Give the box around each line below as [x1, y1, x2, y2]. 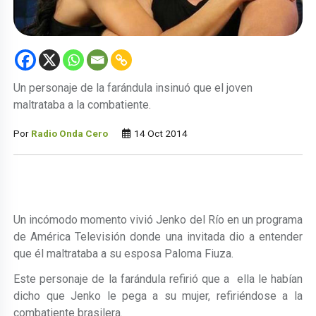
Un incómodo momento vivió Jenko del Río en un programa [13, 212, 303, 226]
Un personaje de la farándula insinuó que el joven [13, 80, 253, 95]
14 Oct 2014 [132, 127, 188, 139]
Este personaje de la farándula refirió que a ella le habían [13, 272, 303, 286]
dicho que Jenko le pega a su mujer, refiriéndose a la [13, 288, 303, 303]
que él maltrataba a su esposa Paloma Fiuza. [13, 246, 234, 260]
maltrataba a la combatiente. [13, 97, 152, 111]
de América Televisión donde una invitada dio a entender [13, 229, 303, 243]
